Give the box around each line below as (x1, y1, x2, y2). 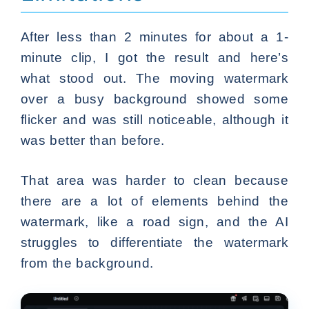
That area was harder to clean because (21, 172, 288, 188)
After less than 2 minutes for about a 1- (21, 29, 288, 44)
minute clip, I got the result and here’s (21, 50, 288, 65)
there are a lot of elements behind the (21, 193, 288, 208)
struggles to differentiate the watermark (21, 235, 288, 250)
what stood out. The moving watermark (21, 70, 288, 86)
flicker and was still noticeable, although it (21, 112, 288, 127)
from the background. (21, 255, 154, 270)
